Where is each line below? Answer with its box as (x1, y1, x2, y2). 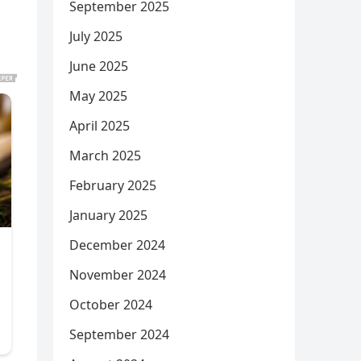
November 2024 (69, 266, 166, 284)
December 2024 (69, 236, 165, 254)
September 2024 (69, 326, 169, 343)
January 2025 (69, 206, 147, 224)
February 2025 (69, 176, 156, 194)
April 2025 (69, 117, 130, 135)
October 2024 (69, 296, 152, 313)
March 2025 (69, 147, 141, 164)
